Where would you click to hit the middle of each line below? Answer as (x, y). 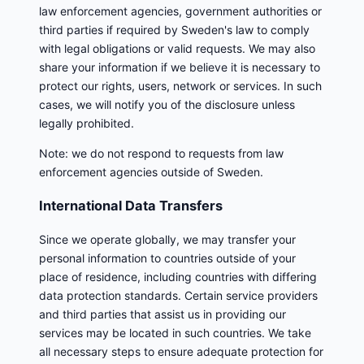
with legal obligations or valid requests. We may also (177, 49)
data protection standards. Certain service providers (178, 295)
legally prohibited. (87, 123)
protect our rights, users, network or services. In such (180, 86)
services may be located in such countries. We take (175, 333)
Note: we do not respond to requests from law (161, 154)
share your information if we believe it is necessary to (180, 67)
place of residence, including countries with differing (178, 277)
